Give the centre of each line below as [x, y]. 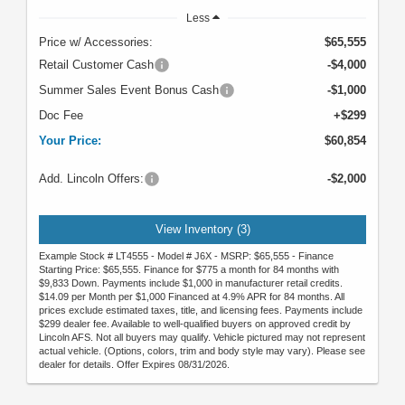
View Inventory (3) [202, 229]
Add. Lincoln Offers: [91, 178]
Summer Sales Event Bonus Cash [129, 89]
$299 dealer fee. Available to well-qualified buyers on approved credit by [195, 324]
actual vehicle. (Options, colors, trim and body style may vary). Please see [202, 351]
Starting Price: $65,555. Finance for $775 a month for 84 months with [189, 270]
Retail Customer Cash [96, 64]
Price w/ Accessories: [96, 42]
